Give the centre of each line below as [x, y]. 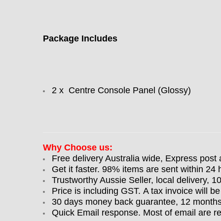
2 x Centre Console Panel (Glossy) [121, 90]
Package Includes [80, 38]
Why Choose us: [78, 147]
